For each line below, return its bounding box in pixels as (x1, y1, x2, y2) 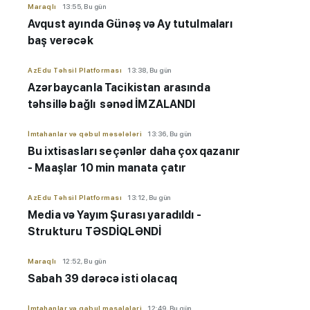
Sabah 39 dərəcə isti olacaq (28, 272, 178, 286)
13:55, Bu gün (62, 2, 106, 11)
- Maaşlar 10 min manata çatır (28, 161, 187, 175)
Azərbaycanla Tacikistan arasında (28, 81, 210, 95)
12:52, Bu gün (62, 257, 106, 266)
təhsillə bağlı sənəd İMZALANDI (28, 98, 196, 111)
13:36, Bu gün (147, 129, 192, 138)
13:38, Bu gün (127, 66, 172, 75)
